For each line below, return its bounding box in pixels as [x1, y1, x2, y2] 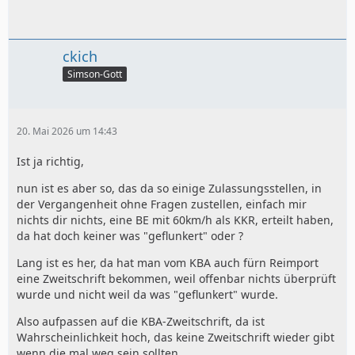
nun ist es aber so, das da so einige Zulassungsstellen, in [17, 181, 322, 197]
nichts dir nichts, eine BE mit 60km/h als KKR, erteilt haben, [17, 212, 334, 228]
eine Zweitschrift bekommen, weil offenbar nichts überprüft [17, 271, 336, 287]
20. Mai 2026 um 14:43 [17, 124, 117, 139]
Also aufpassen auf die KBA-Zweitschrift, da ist [17, 314, 265, 330]
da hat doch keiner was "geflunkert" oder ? [17, 228, 243, 244]
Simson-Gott [67, 67, 122, 82]
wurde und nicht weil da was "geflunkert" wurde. [17, 287, 278, 303]
